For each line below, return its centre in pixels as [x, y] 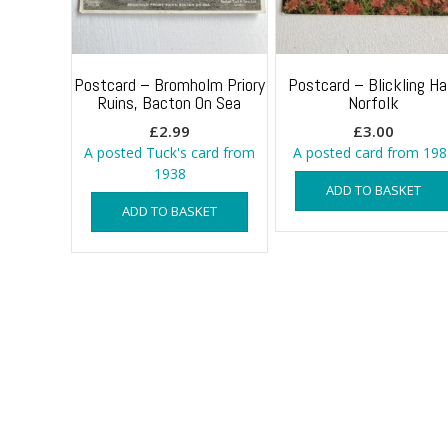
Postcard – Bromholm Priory [170, 84]
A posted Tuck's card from [170, 152]
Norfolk [373, 102]
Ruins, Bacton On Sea [170, 102]
